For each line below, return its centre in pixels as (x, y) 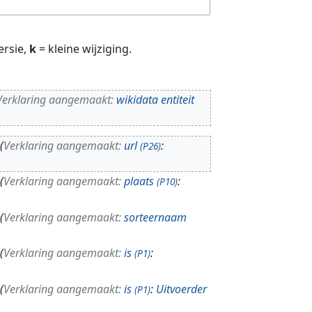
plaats (139, 181)
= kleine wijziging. (84, 48)
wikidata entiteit (155, 99)
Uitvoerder (181, 289)
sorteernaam (155, 217)
